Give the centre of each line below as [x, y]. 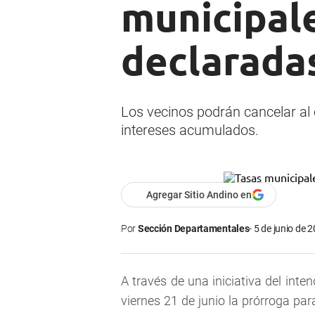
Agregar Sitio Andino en [199, 195]
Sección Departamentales [193, 229]
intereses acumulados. [190, 130]
